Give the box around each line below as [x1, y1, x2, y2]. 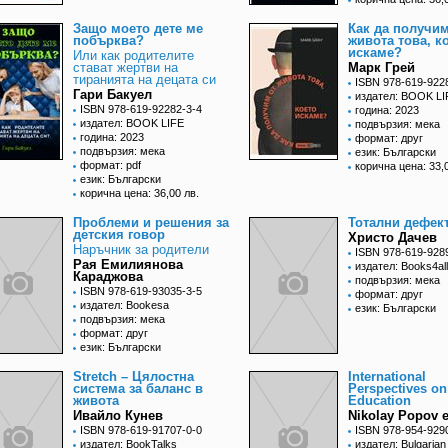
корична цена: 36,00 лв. [80, 187, 199, 200]
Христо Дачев [348, 230, 437, 246]
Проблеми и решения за [73, 215, 229, 231]
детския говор [73, 227, 165, 243]
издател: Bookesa [80, 299, 169, 312]
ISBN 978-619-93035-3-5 [80, 285, 202, 298]
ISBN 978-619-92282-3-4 [80, 103, 202, 116]
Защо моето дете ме [73, 21, 203, 37]
